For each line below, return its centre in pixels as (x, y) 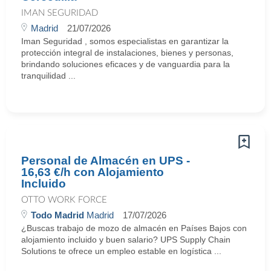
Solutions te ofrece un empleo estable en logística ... (121, 251)
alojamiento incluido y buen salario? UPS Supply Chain (126, 240)
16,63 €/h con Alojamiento (93, 172)
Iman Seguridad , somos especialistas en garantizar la (125, 41)
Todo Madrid (57, 215)
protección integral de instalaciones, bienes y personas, (127, 53)
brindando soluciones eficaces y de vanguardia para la (126, 64)
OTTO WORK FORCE (64, 200)
